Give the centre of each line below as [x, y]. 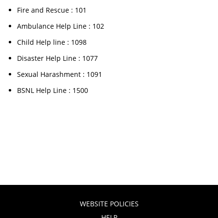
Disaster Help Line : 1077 [58, 58]
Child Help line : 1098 [52, 42]
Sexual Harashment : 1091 [60, 74]
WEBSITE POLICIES [109, 204]
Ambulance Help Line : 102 [61, 26]
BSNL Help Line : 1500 [53, 90]
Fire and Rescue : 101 [52, 10]
